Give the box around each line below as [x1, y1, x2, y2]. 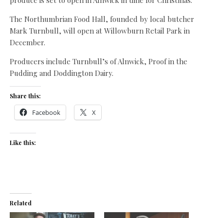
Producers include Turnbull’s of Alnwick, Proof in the [10, 56, 187, 66]
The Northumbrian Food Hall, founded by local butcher [10, 14, 194, 24]
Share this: [10, 92, 41, 100]
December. [10, 37, 45, 47]
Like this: [10, 139, 36, 146]
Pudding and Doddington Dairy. [10, 68, 113, 78]
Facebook [32, 108, 60, 117]
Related [10, 199, 32, 207]
